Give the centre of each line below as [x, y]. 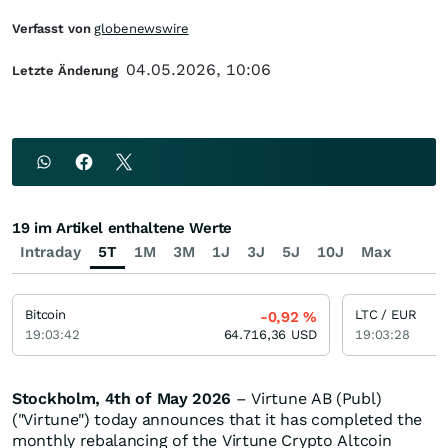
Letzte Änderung [65, 70]
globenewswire [141, 28]
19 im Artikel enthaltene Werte [122, 228]
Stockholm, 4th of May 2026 [122, 398]
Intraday [50, 252]
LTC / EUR [386, 314]
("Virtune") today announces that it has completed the [217, 419]
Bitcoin [46, 314]
